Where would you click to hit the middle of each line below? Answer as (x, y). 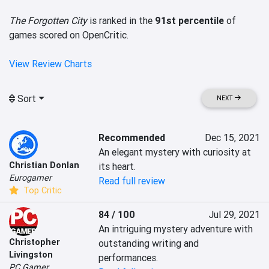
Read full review (132, 181)
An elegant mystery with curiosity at (175, 152)
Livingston (31, 255)
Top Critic (41, 191)
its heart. (117, 167)
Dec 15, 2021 (232, 138)
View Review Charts (50, 64)
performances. (128, 258)
